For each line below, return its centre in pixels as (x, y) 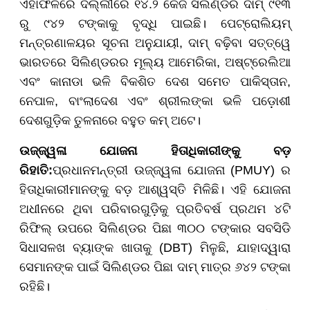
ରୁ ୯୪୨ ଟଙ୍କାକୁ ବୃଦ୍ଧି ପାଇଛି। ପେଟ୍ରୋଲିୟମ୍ (155, 24)
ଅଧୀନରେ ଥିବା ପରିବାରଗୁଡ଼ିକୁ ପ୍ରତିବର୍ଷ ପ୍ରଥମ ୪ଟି (155, 209)
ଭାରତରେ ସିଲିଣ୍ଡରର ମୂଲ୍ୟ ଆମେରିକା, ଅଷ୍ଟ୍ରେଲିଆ (155, 63)
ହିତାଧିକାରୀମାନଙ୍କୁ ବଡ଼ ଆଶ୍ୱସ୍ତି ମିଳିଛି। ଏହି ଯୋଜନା (155, 190)
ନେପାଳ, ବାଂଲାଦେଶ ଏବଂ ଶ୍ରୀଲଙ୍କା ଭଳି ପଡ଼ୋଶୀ (155, 101)
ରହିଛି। (35, 287)
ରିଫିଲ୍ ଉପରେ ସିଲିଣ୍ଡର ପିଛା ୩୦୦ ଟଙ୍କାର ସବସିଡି (155, 229)
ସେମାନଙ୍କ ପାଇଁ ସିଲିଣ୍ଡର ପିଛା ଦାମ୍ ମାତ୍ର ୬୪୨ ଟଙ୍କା (155, 267)
